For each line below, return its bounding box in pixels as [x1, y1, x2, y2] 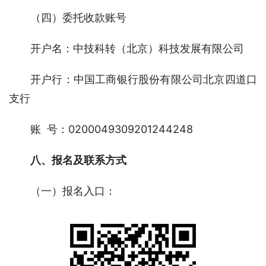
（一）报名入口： [30, 184, 116, 197]
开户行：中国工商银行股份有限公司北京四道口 [30, 72, 257, 85]
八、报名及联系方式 [30, 153, 126, 166]
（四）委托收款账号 [30, 11, 126, 24]
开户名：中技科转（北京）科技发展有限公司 [30, 42, 244, 55]
